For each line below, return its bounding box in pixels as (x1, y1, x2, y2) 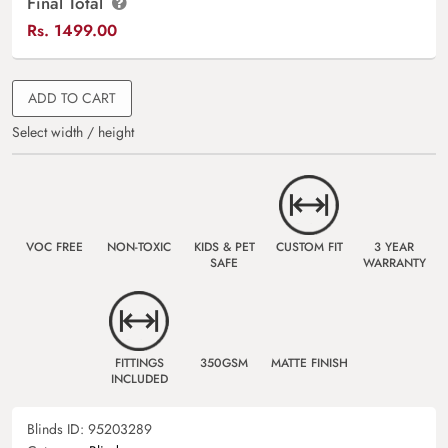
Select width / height (12, 122, 134, 142)
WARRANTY (362, 254, 426, 272)
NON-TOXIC (107, 238, 171, 256)
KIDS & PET (193, 238, 255, 256)
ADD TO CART (28, 88, 116, 108)
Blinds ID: (27, 419, 88, 439)
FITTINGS (114, 354, 164, 372)
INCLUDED (110, 370, 168, 388)
